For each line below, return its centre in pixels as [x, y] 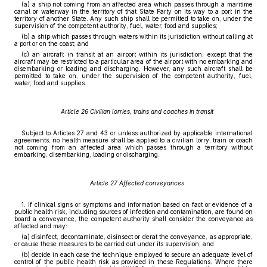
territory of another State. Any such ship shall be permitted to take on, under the [133, 18]
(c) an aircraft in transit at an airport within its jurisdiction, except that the [137, 54]
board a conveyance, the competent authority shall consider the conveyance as [133, 219]
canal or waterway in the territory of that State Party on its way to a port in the [133, 11]
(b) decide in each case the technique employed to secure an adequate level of [137, 254]
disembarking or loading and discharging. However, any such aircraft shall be [133, 69]
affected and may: [41, 226]
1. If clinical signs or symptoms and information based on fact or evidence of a [137, 204]
